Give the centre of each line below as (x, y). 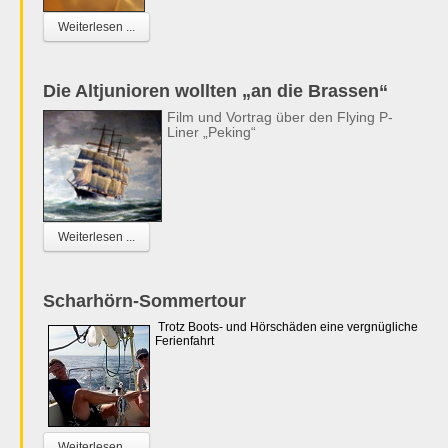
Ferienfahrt (184, 340)
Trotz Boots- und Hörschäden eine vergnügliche (288, 326)
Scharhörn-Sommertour (144, 300)
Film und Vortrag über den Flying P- (280, 116)
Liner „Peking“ (211, 131)
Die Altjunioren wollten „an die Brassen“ (215, 90)
